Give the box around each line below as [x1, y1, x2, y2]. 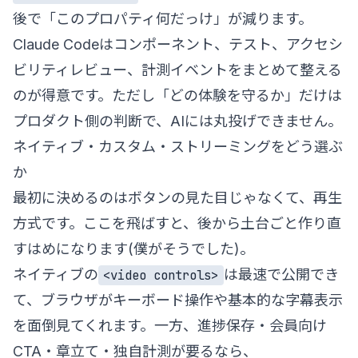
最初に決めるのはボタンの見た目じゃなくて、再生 [13, 189, 342, 206]
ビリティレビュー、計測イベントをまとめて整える [13, 61, 342, 78]
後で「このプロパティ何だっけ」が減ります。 [13, 10, 312, 27]
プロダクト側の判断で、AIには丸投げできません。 [13, 112, 342, 129]
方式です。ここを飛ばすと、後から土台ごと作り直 [13, 214, 341, 232]
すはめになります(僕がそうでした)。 [13, 240, 254, 257]
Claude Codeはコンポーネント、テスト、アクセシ [13, 35, 343, 53]
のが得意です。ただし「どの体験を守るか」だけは [13, 86, 342, 104]
